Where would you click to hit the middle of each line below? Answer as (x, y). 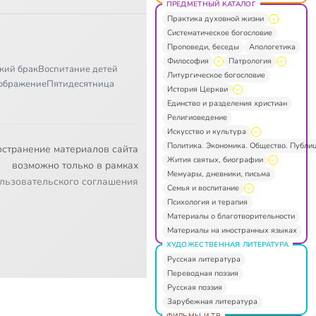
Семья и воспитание (203, 188)
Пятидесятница (80, 84)
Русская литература (203, 259)
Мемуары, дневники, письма (218, 174)
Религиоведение (197, 117)
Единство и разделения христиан (227, 103)
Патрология (250, 61)
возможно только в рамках (75, 165)
